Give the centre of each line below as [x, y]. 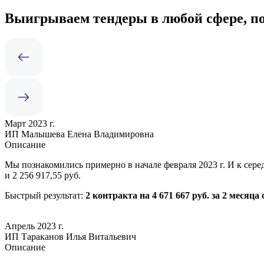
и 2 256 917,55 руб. [43, 175]
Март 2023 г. [30, 123]
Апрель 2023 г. [34, 226]
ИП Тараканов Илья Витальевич [70, 236]
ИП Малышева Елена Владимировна [79, 134]
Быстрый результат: [45, 195]
